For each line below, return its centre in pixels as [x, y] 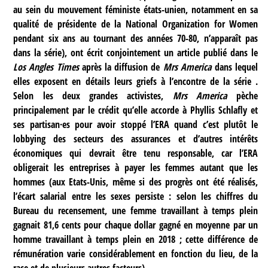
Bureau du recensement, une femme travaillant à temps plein [136, 211]
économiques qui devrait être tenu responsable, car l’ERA [136, 153]
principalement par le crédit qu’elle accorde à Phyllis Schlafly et [136, 110]
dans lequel [237, 67]
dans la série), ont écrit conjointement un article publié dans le [136, 53]
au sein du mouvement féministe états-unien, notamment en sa [136, 10]
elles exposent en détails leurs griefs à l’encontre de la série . [136, 82]
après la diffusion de [121, 67]
